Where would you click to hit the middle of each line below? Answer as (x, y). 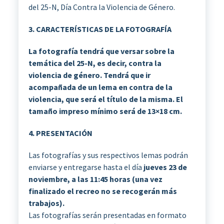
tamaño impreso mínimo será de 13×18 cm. (105, 111)
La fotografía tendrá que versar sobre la (101, 51)
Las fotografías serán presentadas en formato (107, 215)
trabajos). (46, 203)
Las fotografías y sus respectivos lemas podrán (108, 155)
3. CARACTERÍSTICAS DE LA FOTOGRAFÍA (100, 29)
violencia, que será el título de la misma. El (105, 99)
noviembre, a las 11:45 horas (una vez (95, 179)
